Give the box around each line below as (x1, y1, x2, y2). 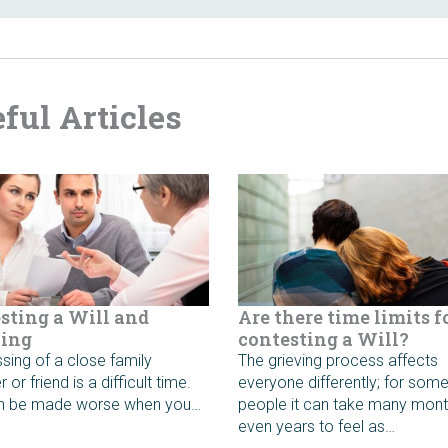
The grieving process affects (238, 350, 439, 370)
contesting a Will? (238, 326, 410, 351)
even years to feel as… (238, 416, 396, 436)
